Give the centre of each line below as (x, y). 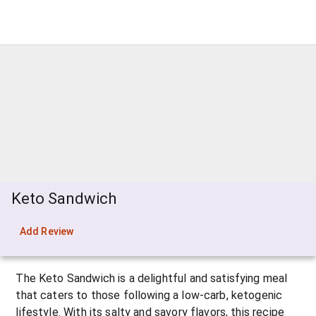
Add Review (47, 231)
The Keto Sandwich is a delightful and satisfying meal (152, 278)
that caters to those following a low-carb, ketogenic (149, 295)
